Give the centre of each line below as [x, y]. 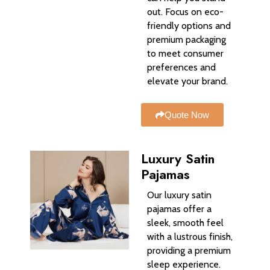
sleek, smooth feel [185, 222]
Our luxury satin [179, 195]
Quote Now [187, 115]
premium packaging [187, 40]
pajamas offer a [179, 209]
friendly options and [189, 26]
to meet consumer [185, 54]
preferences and [181, 67]
